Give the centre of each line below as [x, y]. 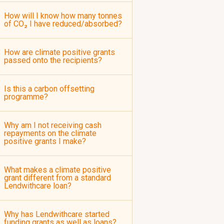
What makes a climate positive [57, 170]
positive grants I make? [45, 141]
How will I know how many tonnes [63, 16]
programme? [26, 97]
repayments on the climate [50, 133]
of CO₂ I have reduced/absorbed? [63, 24]
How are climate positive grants [59, 52]
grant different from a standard [57, 178]
